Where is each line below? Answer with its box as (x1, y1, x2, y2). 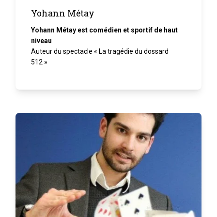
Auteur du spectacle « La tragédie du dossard (31, 47, 169, 55)
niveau (31, 36, 52, 45)
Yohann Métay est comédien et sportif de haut (31, 26, 178, 34)
